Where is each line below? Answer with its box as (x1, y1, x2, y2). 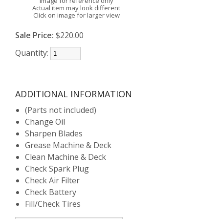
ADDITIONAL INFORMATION (15, 88, 132, 100)
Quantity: (15, 47, 51, 58)
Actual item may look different (32, 3, 121, 12)
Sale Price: (15, 30, 54, 41)
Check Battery (25, 187, 77, 197)
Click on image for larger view (33, 10, 120, 20)
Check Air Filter (25, 175, 80, 186)
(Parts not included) (25, 105, 97, 115)
